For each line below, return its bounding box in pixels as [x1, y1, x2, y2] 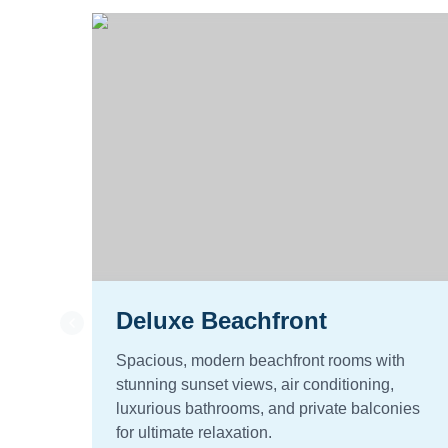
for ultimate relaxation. [116, 424, 272, 441]
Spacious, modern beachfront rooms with [116, 352, 405, 369]
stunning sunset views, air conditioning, [116, 376, 394, 393]
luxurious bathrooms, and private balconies [116, 400, 420, 417]
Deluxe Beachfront [116, 307, 327, 334]
